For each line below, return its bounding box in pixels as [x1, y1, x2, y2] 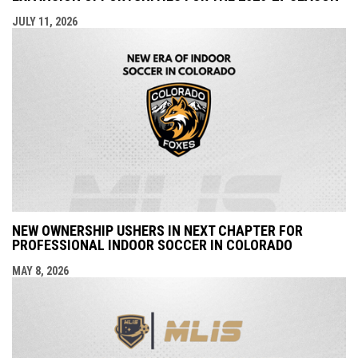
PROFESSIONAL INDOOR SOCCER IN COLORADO [12, 236, 292, 253]
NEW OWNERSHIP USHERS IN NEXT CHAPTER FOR [12, 221, 303, 239]
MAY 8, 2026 [12, 264, 69, 277]
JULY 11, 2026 [12, 14, 78, 28]
